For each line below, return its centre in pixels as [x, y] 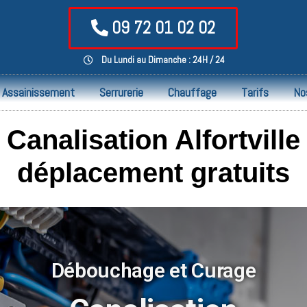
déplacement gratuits [153, 173]
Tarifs [255, 92]
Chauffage [192, 92]
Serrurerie [121, 92]
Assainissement [38, 92]
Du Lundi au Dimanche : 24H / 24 [163, 60]
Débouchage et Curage [153, 270]
